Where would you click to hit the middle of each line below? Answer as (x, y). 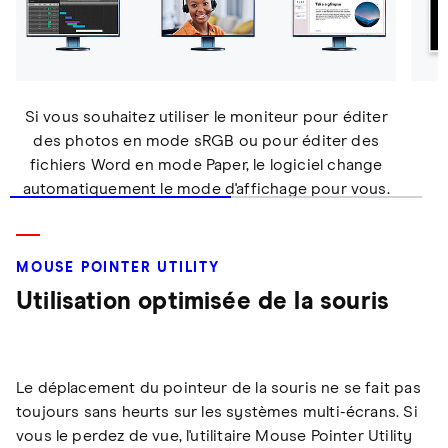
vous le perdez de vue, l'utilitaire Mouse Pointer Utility (214, 436)
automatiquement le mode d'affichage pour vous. (206, 188)
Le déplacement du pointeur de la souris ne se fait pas (218, 388)
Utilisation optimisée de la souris (203, 302)
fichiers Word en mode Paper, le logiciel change (206, 164)
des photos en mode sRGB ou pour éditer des (206, 140)
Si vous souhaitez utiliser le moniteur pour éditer (206, 116)
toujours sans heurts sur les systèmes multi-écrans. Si (217, 412)
